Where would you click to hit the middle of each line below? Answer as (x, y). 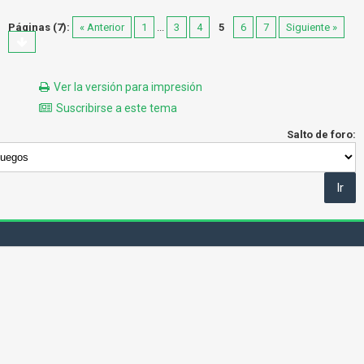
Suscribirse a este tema (117, 108)
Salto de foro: (321, 134)
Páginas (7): (39, 27)
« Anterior (102, 27)
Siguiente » (312, 27)
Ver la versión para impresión (128, 87)
